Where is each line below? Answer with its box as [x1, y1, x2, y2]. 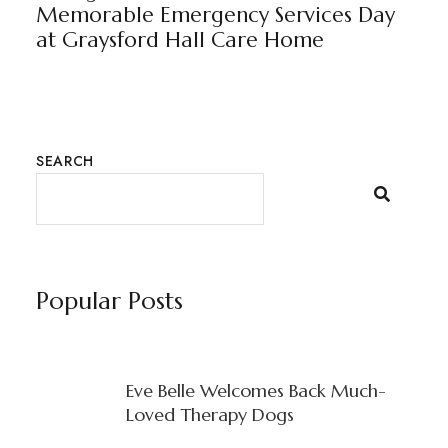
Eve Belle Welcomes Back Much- [125, 378, 386, 402]
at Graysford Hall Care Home [35, 26, 324, 53]
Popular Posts [35, 285, 183, 316]
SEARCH [35, 150, 95, 171]
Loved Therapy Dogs [125, 402, 294, 426]
